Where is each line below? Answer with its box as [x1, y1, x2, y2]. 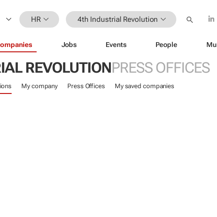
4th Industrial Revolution [77, 15, 158, 24]
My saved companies [114, 82, 175, 90]
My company [21, 82, 58, 90]
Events [106, 40, 126, 48]
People [155, 40, 177, 48]
